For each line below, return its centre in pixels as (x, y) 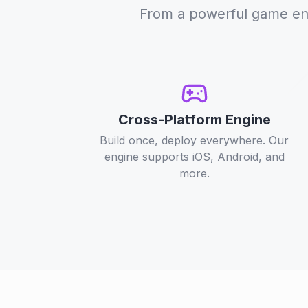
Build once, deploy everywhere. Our (195, 140)
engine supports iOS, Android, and (194, 157)
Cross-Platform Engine (194, 120)
